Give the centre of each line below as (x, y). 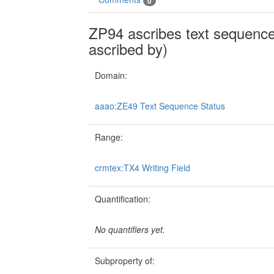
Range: (109, 137)
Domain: (111, 76)
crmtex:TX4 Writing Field (143, 168)
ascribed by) (128, 49)
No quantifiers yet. (130, 230)
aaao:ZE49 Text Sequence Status (160, 106)
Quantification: (123, 199)
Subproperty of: (125, 261)
